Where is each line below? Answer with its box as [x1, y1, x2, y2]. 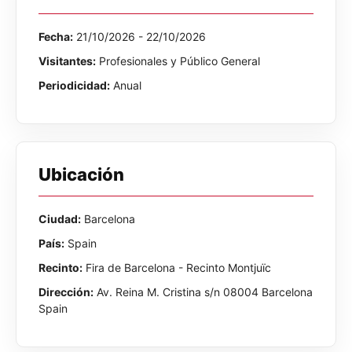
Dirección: [38, 284, 93, 299]
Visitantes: [38, 53, 96, 68]
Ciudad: [38, 211, 81, 225]
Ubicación [38, 163, 124, 185]
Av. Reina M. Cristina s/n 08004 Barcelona [93, 284, 313, 299]
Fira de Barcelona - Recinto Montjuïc [82, 260, 271, 274]
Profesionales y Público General [96, 53, 260, 68]
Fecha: [38, 29, 73, 43]
